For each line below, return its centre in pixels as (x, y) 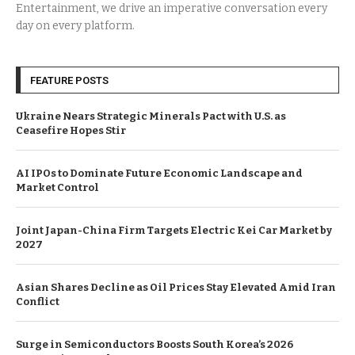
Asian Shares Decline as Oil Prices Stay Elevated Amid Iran (176, 287)
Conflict (38, 301)
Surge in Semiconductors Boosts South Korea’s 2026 (155, 344)
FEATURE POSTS (69, 80)
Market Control (57, 187)
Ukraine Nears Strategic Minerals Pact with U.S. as (151, 116)
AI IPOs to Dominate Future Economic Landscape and (159, 173)
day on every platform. (75, 25)
